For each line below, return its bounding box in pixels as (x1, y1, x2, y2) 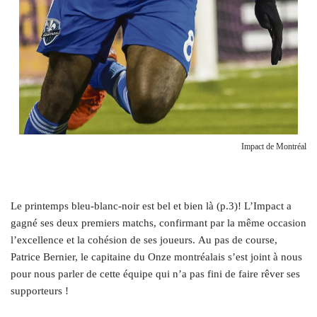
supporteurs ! (11, 285, 69, 297)
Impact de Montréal (241, 142, 306, 152)
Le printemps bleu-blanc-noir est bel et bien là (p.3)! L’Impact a (11, 200, 292, 212)
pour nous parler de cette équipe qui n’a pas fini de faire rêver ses (11, 268, 300, 280)
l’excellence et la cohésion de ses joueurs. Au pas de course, (11, 234, 277, 246)
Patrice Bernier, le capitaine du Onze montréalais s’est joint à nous (11, 251, 302, 263)
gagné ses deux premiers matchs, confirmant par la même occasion (11, 217, 306, 229)
